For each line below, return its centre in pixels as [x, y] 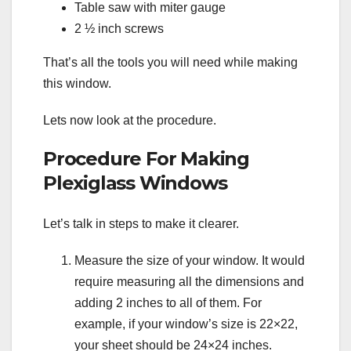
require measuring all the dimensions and [189, 281]
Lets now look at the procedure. [130, 121]
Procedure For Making [147, 159]
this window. [77, 84]
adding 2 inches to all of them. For [168, 302]
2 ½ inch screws [119, 29]
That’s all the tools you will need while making [170, 63]
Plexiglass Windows [135, 183]
